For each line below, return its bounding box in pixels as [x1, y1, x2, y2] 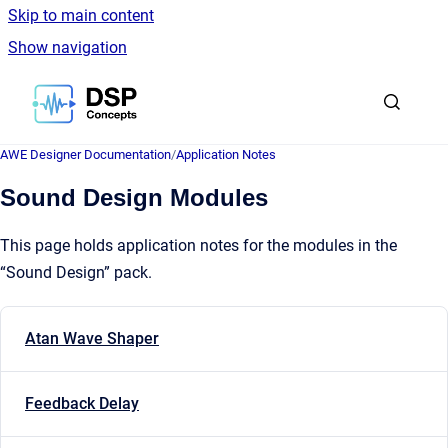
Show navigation [8, 38, 127, 57]
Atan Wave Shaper [25, 329, 159, 349]
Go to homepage [136, 81, 254, 100]
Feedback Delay [25, 394, 139, 414]
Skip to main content [8, 6, 154, 25]
